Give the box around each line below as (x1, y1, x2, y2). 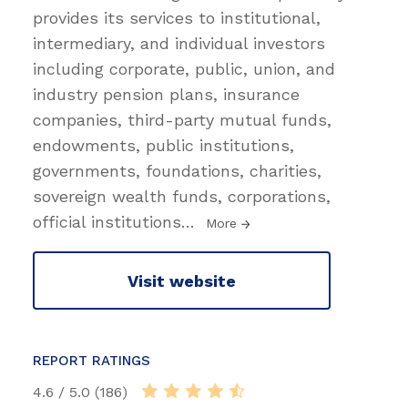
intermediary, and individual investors (33, 34, 325, 54)
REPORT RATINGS (33, 352, 150, 370)
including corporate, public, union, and (33, 59, 335, 79)
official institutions (33, 212, 181, 232)
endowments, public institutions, (33, 136, 294, 156)
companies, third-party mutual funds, (33, 110, 331, 130)
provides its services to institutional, (33, 8, 321, 28)
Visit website (127, 270, 236, 291)
